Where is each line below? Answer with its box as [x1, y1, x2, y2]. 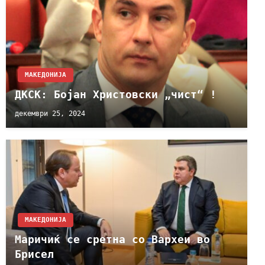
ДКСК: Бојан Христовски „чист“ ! [15, 88, 216, 101]
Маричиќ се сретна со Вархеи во [15, 233, 210, 246]
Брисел [15, 248, 54, 261]
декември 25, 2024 [15, 109, 85, 118]
